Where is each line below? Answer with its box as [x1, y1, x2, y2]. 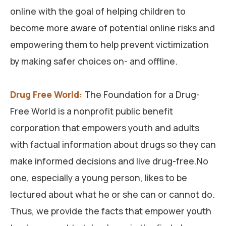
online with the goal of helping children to [10, 5, 186, 17]
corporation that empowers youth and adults [10, 121, 199, 134]
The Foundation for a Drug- [82, 88, 200, 100]
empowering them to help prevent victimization [10, 38, 209, 50]
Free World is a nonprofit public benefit [10, 104, 173, 117]
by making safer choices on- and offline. [10, 54, 178, 67]
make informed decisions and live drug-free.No [10, 154, 208, 167]
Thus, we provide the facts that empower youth [10, 204, 211, 217]
